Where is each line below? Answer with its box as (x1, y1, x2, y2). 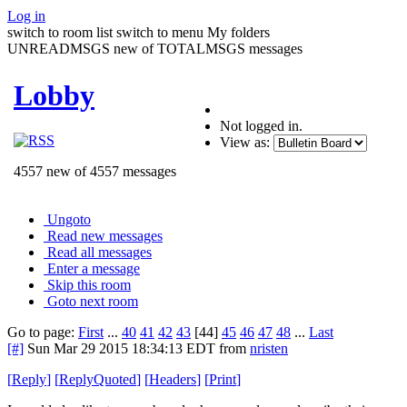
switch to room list (7, 24, 113, 40)
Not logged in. (220, 117, 303, 134)
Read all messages (47, 243, 152, 260)
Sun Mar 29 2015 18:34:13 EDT (27, 340, 215, 356)
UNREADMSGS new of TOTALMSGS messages (7, 40, 303, 56)
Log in (7, 7, 45, 24)
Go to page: (7, 323, 78, 340)
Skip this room (47, 276, 131, 293)
